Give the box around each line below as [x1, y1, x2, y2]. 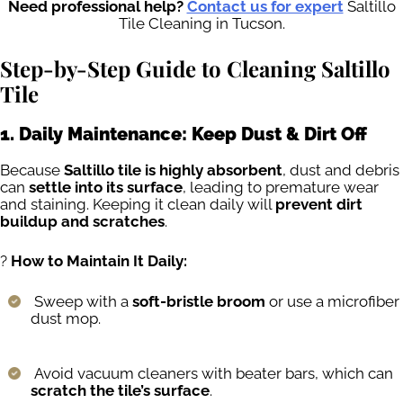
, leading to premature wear [183, 177, 379, 196]
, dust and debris [282, 160, 399, 179]
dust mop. [31, 309, 101, 327]
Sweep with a [31, 291, 132, 310]
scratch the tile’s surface [31, 381, 210, 400]
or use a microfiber [265, 291, 399, 310]
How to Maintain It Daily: [11, 252, 187, 271]
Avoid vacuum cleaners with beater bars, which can [31, 364, 393, 383]
